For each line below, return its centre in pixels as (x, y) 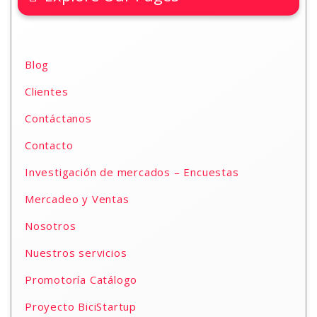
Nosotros (51, 226)
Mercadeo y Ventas (77, 199)
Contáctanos (58, 118)
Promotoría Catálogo (81, 279)
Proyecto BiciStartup (81, 306)
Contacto (49, 145)
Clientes (47, 91)
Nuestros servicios (76, 253)
